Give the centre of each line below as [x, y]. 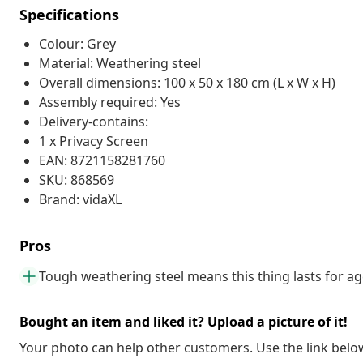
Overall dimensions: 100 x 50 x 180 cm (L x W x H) [187, 82]
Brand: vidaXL [80, 199]
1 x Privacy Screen [94, 141]
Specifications [69, 14]
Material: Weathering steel [120, 63]
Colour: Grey [77, 43]
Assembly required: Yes [110, 102]
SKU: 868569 [77, 179]
